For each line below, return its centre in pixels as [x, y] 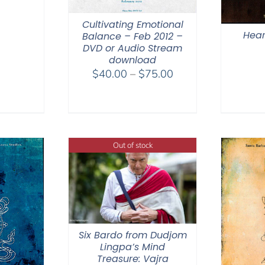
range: [188, 88]
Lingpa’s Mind [132, 247]
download [132, 60]
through [191, 118]
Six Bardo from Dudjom [132, 235]
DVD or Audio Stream [132, 49]
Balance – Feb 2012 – [132, 37]
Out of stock [132, 145]
